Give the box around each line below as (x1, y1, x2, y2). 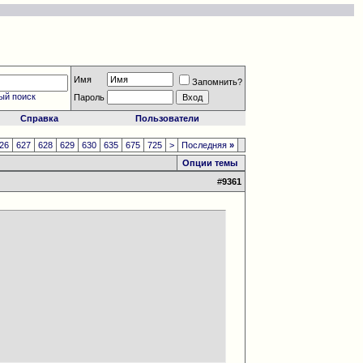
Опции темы (182, 158, 238, 168)
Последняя (181, 140, 230, 150)
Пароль (74, 92, 105, 102)
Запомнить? (192, 77, 243, 87)
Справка (19, 113, 58, 123)
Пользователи (135, 113, 200, 123)
